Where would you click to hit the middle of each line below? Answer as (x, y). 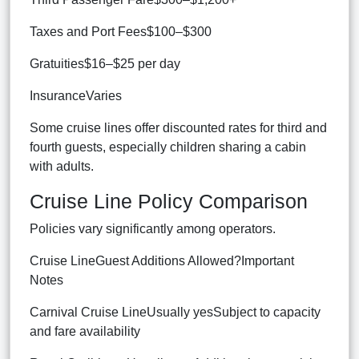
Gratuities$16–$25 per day (105, 63)
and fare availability (85, 331)
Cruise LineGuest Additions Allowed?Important (162, 260)
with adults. (62, 166)
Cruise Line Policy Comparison (169, 201)
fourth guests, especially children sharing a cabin (168, 147)
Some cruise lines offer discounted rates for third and (178, 127)
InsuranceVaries (76, 95)
